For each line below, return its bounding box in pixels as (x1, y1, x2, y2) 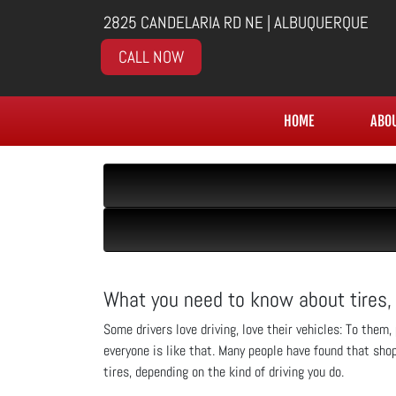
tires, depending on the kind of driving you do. (103, 362, 344, 381)
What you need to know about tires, (103, 286, 392, 313)
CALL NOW (118, 46, 184, 68)
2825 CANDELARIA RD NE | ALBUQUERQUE (103, 11, 369, 34)
